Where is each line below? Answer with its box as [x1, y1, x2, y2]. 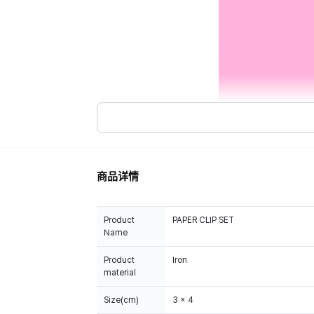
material [104, 268, 136, 278]
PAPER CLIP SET [172, 215, 234, 225]
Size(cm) [104, 295, 139, 305]
